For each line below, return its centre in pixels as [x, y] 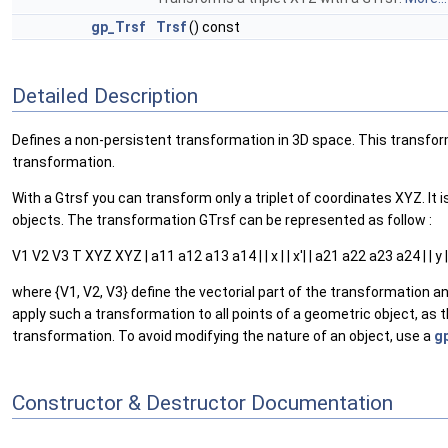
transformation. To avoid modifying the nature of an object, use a [223, 336]
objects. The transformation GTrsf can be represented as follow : [222, 220]
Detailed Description [105, 96]
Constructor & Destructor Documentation [202, 403]
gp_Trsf [118, 27]
